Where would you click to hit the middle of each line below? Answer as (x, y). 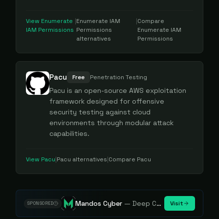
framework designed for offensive (107, 101)
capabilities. (69, 133)
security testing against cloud (100, 112)
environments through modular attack (111, 123)
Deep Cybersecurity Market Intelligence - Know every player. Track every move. (145, 203)
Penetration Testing (119, 77)
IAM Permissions (50, 30)
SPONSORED (41, 203)
